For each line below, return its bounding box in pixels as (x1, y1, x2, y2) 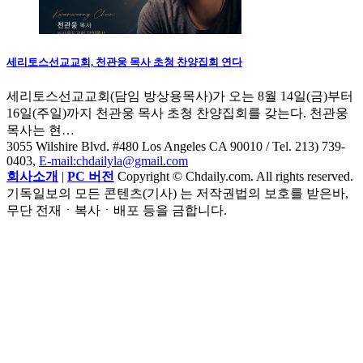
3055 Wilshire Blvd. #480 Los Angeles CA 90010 (6, 139, 263, 153)
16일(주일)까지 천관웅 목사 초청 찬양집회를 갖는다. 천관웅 (6, 105, 348, 120)
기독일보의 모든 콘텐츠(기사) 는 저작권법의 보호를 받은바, (6, 186, 348, 200)
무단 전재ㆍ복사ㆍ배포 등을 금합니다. (6, 203, 227, 217)
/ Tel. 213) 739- (263, 139, 345, 153)
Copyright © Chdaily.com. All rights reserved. (114, 169, 353, 183)
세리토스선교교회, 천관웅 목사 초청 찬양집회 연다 (6, 56, 242, 69)
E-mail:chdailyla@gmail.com (39, 153, 188, 168)
